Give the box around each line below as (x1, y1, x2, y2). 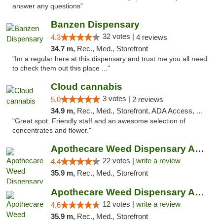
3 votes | (102, 94, 132, 103)
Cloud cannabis (50, 81, 122, 92)
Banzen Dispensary (50, 19, 140, 30)
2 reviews (132, 95, 163, 104)
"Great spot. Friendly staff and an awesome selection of (12, 117, 185, 125)
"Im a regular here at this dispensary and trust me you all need (12, 55, 207, 63)
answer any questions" (12, 2, 83, 10)
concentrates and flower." (12, 127, 91, 134)
